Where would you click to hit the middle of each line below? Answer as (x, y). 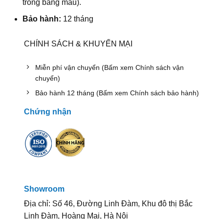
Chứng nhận (47, 111)
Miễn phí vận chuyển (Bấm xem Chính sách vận (109, 68)
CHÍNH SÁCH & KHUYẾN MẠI (78, 44)
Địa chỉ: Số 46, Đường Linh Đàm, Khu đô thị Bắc (108, 204)
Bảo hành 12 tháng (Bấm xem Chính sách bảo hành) (117, 93)
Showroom (44, 189)
